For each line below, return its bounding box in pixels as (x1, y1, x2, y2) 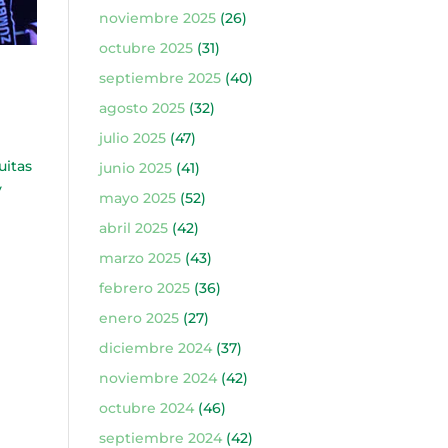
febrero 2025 (98, 279, 190, 297)
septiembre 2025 (98, 69, 221, 87)
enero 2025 (98, 309, 179, 327)
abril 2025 (98, 219, 168, 237)
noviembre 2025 (98, 9, 216, 27)
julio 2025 (98, 129, 166, 147)
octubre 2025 (98, 39, 193, 57)
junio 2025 (98, 159, 172, 177)
